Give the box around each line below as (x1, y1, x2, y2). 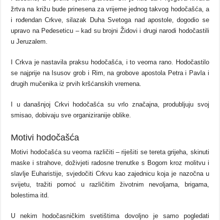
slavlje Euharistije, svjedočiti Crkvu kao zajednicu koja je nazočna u (11, 170, 209, 178)
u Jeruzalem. (11, 38, 48, 46)
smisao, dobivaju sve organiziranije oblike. (11, 111, 132, 119)
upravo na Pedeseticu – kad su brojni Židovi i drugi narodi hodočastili (11, 27, 209, 35)
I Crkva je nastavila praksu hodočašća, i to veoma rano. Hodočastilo (11, 58, 209, 66)
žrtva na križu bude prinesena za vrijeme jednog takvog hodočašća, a (11, 5, 209, 13)
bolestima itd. (11, 192, 50, 199)
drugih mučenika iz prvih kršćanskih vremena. (11, 80, 142, 88)
